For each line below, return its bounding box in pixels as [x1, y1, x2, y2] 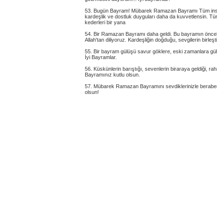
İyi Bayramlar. [85, 54, 117, 60]
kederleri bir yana [85, 19, 125, 25]
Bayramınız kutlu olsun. [85, 72, 140, 77]
